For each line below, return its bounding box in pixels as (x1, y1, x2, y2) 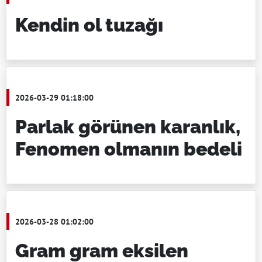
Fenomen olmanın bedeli (15, 138, 242, 160)
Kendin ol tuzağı (15, 14, 163, 36)
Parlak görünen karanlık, (15, 116, 240, 137)
